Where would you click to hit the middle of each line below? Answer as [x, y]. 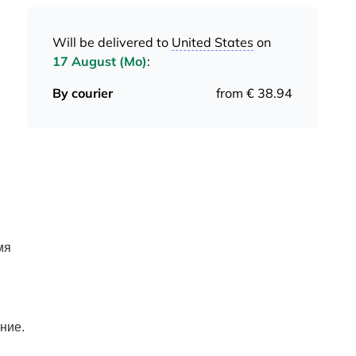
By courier [83, 93]
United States [213, 42]
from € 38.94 [254, 93]
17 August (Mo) [100, 61]
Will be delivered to [112, 42]
